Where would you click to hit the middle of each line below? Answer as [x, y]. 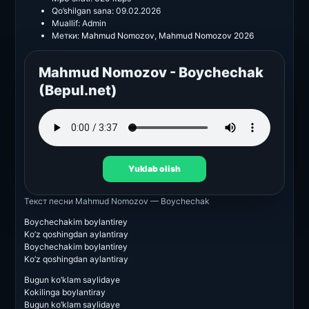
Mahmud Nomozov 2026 [206, 36]
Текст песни [49, 201]
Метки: [66, 36]
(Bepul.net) [78, 90]
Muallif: [66, 23]
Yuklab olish [154, 169]
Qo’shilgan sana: [83, 11]
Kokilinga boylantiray [65, 292]
